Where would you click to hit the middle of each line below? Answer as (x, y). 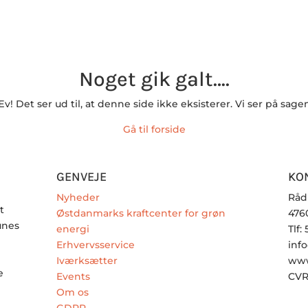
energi (73, 229)
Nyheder (78, 198)
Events (73, 277)
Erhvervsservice (95, 245)
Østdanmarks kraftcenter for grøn (141, 213)
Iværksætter (87, 261)
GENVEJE (81, 177)
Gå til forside (154, 130)
